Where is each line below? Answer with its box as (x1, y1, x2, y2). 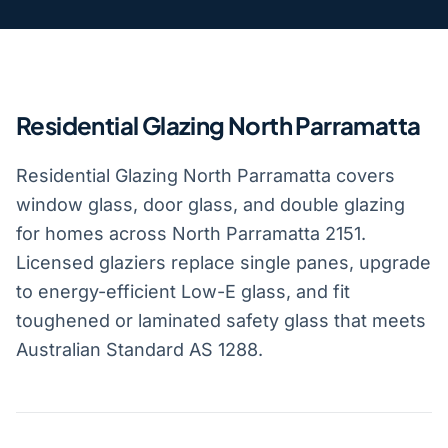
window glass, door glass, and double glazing (16, 193, 405, 215)
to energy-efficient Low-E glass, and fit (16, 280, 350, 302)
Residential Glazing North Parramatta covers (16, 164, 395, 186)
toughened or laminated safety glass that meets (16, 309, 426, 331)
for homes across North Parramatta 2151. (16, 222, 366, 244)
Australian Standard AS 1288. (16, 338, 263, 360)
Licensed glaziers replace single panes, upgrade (16, 251, 431, 273)
